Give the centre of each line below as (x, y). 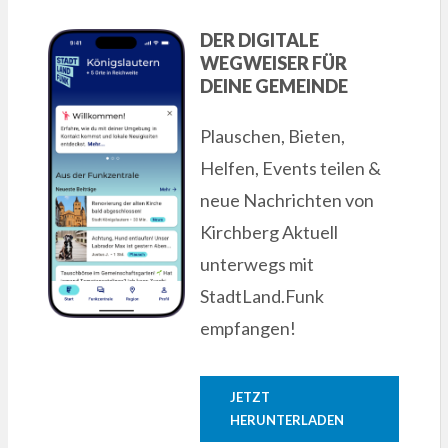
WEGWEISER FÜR (274, 62)
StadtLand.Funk (262, 295)
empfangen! (248, 327)
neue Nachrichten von (287, 199)
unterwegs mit (257, 263)
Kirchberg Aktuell (269, 231)
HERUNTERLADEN (287, 419)
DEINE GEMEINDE (274, 85)
